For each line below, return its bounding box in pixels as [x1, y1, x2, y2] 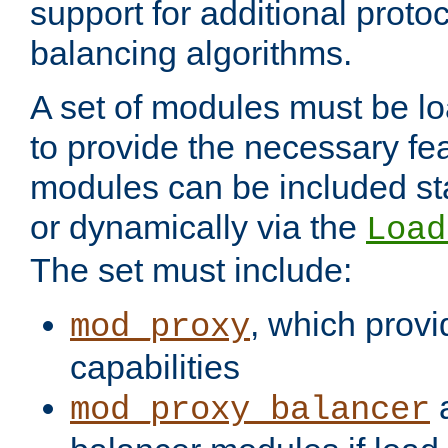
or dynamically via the [30, 208, 366, 247]
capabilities [70, 348, 240, 387]
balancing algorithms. [30, 34, 352, 73]
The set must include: [30, 251, 352, 290]
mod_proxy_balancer [70, 391, 430, 430]
